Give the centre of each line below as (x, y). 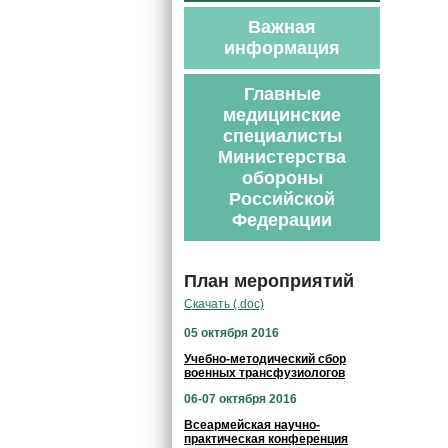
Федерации (282, 220)
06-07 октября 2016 (240, 399)
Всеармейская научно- (252, 425)
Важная (282, 27)
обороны (282, 178)
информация (282, 48)
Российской (282, 199)
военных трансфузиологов (264, 373)
